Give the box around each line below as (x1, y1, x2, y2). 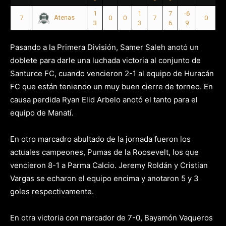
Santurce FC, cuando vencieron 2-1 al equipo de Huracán (10, 69, 214, 79)
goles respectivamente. (10, 187, 94, 197)
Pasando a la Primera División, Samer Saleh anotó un (10, 42, 199, 52)
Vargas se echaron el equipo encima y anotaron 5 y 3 (10, 174, 199, 184)
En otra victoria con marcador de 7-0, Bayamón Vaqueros (10, 213, 213, 223)
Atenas (53, 14, 75, 22)
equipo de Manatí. (10, 108, 74, 118)
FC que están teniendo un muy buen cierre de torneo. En (10, 82, 213, 92)
